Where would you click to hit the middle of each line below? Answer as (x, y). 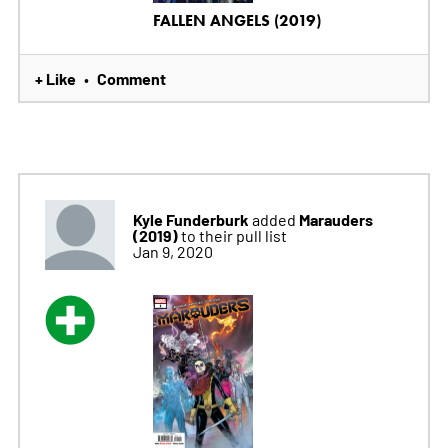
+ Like (55, 77)
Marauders (335, 218)
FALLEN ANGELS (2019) (236, 20)
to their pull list (233, 234)
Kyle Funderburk (190, 218)
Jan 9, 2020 (172, 250)
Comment (131, 77)
